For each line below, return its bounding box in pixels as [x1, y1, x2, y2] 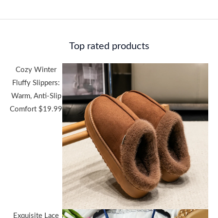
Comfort [10, 106, 36, 113]
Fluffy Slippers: [12, 79, 60, 87]
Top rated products [69, 41, 149, 52]
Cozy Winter [16, 66, 56, 74]
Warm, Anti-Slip [11, 92, 61, 100]
